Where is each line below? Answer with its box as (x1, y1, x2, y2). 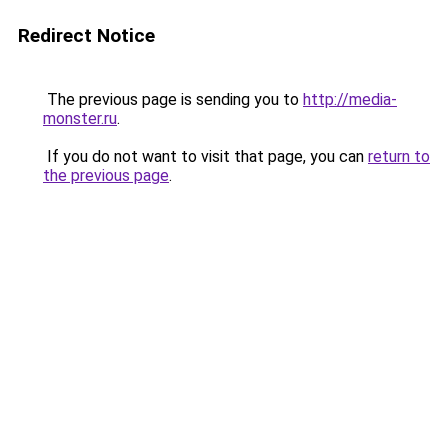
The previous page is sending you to (43, 90, 303, 109)
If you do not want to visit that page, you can (43, 147, 368, 166)
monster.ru (43, 109, 117, 128)
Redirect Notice (18, 24, 155, 47)
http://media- (303, 90, 397, 109)
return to (368, 147, 430, 166)
